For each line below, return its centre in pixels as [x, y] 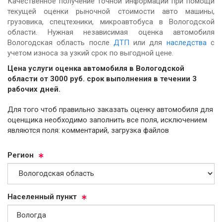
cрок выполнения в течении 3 [142, 79]
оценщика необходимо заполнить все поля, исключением [107, 120]
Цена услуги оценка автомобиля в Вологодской [96, 69]
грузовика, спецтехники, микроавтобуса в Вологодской [111, 22]
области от [29, 79]
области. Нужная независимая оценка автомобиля [111, 32]
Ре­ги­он [21, 155]
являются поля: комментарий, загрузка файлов [88, 130]
